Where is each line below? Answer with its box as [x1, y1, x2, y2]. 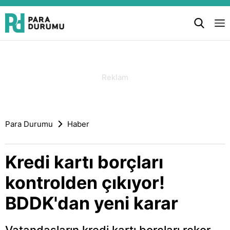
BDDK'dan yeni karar [5, 193, 178, 214]
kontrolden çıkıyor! [5, 172, 165, 193]
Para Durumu [5, 119, 53, 129]
